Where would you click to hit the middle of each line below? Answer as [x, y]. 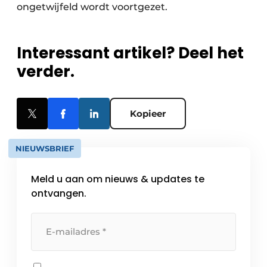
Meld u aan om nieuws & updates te [118, 179]
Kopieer [148, 113]
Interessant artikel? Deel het [130, 53]
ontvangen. [59, 193]
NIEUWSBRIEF [45, 148]
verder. [46, 71]
